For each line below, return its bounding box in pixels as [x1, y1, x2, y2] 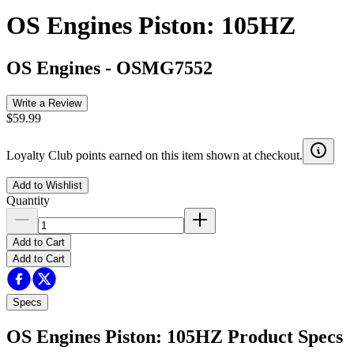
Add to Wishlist [13, 179, 82, 191]
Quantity [6, 193, 50, 207]
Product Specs [228, 326, 343, 347]
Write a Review [13, 96, 81, 109]
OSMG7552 [116, 57, 213, 78]
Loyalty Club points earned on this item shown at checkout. [6, 148, 303, 162]
